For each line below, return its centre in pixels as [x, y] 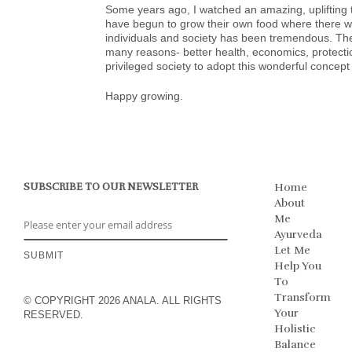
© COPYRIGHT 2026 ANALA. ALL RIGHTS [123, 301]
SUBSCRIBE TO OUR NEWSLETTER [111, 187]
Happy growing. [145, 96]
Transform [303, 297]
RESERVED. [53, 315]
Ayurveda [299, 235]
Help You [298, 266]
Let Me [293, 250]
